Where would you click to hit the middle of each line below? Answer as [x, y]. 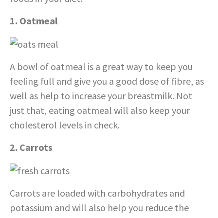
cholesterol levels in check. [65, 125]
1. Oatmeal [34, 20]
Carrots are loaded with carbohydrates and [97, 193]
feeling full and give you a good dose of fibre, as [107, 81]
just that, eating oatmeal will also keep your [100, 110]
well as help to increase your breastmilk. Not [101, 95]
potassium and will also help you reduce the [99, 207]
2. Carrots [31, 147]
